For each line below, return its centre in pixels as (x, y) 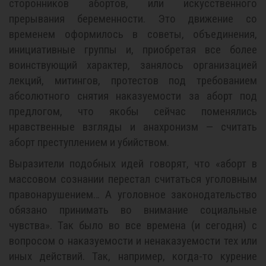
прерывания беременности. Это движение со (133, 19)
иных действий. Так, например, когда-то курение (133, 256)
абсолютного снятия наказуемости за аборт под (133, 96)
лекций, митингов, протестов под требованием (133, 80)
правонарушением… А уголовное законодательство (133, 194)
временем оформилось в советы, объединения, (133, 34)
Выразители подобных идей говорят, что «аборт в (133, 164)
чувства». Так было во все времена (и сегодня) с (133, 225)
